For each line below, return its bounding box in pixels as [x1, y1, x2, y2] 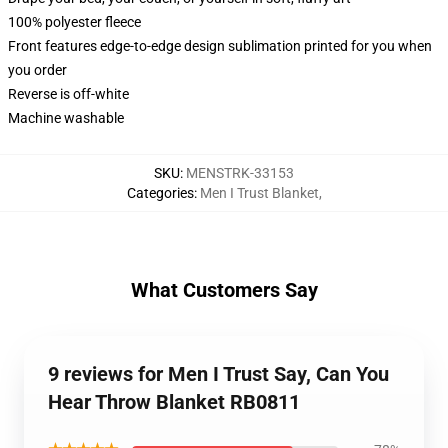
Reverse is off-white [8, 86, 129, 102]
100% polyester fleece [8, 14, 141, 30]
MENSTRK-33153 [186, 165, 294, 181]
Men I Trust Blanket [199, 185, 319, 201]
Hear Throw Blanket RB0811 [48, 390, 300, 414]
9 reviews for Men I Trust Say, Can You [48, 362, 389, 386]
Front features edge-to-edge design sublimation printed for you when [8, 38, 432, 54]
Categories [126, 185, 194, 201]
